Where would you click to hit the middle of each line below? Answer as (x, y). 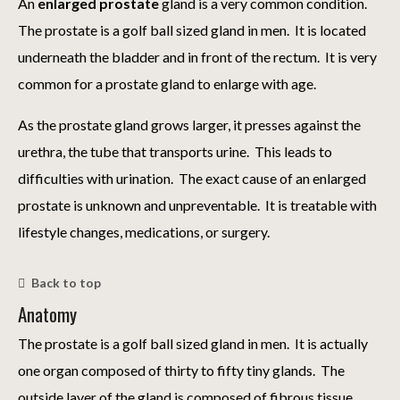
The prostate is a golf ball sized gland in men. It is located (192, 30)
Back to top (66, 283)
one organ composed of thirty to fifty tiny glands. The (181, 371)
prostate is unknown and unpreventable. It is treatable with (197, 205)
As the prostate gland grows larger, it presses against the (189, 125)
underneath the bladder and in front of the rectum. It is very (197, 57)
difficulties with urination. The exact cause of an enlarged (192, 179)
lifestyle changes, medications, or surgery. (145, 232)
